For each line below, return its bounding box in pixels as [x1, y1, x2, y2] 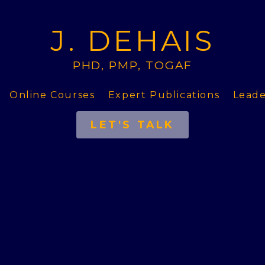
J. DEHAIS [50, 24, 215, 58]
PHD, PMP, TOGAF [72, 58, 193, 72]
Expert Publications [108, 89, 220, 101]
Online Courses [9, 89, 95, 101]
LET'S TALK [91, 118, 174, 131]
